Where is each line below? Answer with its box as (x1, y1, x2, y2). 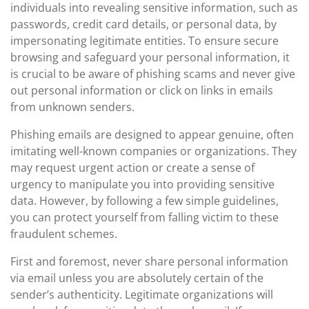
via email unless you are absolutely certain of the (10, 270, 263, 286)
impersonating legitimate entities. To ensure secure (10, 33, 279, 48)
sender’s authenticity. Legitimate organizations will (10, 287, 273, 302)
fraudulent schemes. (10, 226, 117, 241)
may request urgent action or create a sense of (10, 160, 255, 175)
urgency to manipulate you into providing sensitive (10, 177, 275, 192)
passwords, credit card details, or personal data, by (10, 17, 277, 32)
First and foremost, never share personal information (10, 254, 288, 269)
